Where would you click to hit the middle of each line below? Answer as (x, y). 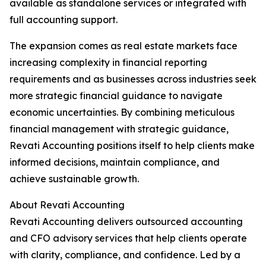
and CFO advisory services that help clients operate (128, 238)
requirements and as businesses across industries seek (133, 79)
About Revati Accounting (67, 205)
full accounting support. (64, 20)
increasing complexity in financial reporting (108, 62)
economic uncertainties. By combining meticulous (122, 112)
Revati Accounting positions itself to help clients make (132, 145)
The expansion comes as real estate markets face (123, 46)
